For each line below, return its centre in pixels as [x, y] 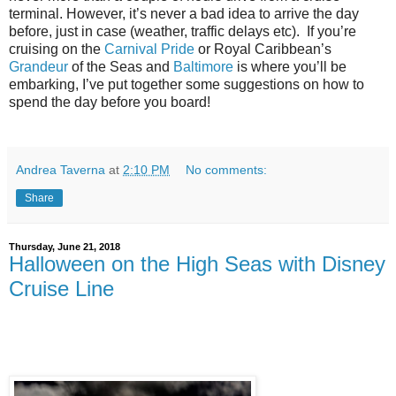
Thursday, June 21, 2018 [65, 247]
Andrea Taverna [61, 170]
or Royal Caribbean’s [263, 49]
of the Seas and [122, 67]
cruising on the [57, 49]
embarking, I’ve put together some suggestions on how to [187, 85]
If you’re [331, 32]
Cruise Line [61, 289]
